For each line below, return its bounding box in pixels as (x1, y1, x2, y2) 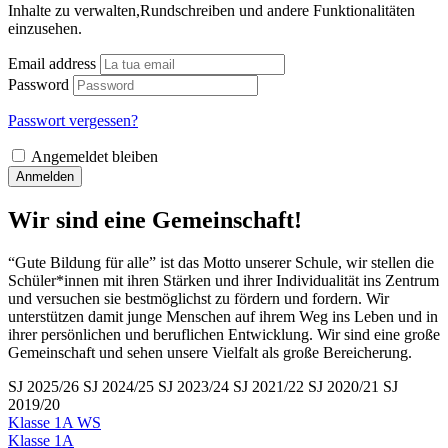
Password (8, 76, 69, 94)
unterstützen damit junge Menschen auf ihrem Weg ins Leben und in (8, 308, 438, 326)
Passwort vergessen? (8, 112, 138, 130)
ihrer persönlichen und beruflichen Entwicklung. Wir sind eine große (8, 326, 440, 344)
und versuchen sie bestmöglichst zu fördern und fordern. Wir (8, 290, 389, 308)
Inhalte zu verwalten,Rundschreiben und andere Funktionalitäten (8, 2, 415, 20)
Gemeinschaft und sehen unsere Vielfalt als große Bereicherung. (8, 344, 412, 362)
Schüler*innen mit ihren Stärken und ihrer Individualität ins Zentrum (8, 272, 439, 290)
